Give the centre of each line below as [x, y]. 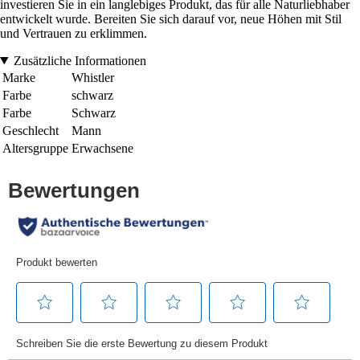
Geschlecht [31, 130]
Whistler [93, 77]
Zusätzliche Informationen [80, 60]
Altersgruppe [35, 148]
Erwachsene [102, 148]
